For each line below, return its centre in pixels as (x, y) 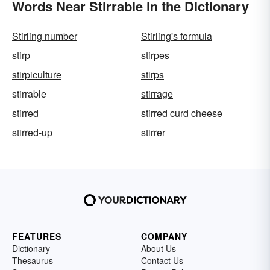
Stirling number (45, 36)
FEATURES (37, 237)
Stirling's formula (177, 36)
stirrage (157, 94)
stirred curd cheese (182, 113)
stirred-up (32, 133)
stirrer (153, 133)
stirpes (155, 55)
